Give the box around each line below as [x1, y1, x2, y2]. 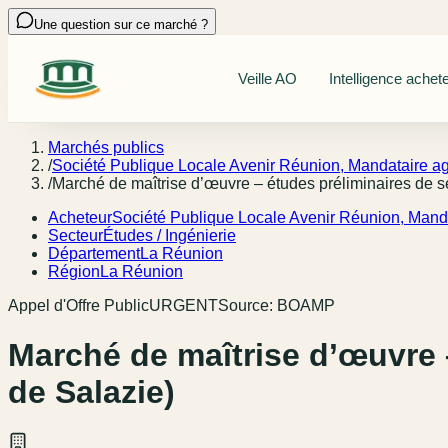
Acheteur [48, 209, 112, 227]
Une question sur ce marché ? [34, 17, 208, 32]
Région [48, 263, 100, 281]
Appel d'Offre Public [8, 297, 149, 315]
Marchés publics [48, 139, 164, 157]
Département [48, 245, 140, 263]
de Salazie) [8, 373, 175, 410]
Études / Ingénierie [103, 227, 236, 245]
